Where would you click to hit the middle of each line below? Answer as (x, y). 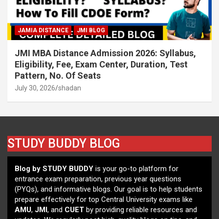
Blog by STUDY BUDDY (54, 168)
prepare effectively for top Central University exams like (104, 199)
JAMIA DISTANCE (43, 30)
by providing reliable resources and (141, 209)
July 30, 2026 (35, 88)
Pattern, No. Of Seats (58, 75)
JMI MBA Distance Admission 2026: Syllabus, (105, 53)
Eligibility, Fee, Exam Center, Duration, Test (101, 64)
